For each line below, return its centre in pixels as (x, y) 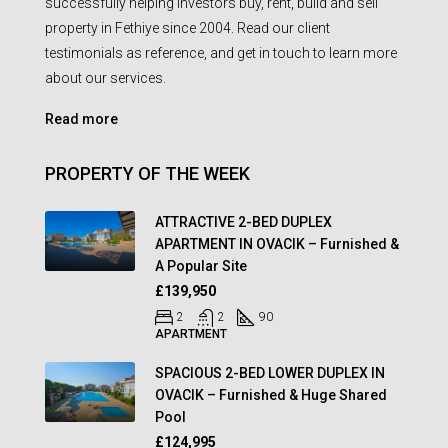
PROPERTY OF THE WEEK (147, 173)
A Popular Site (201, 265)
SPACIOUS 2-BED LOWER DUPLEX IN (270, 372)
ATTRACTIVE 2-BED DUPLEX (243, 221)
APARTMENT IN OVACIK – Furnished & (277, 243)
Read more (81, 118)
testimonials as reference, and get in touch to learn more (221, 52)
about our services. (105, 77)
